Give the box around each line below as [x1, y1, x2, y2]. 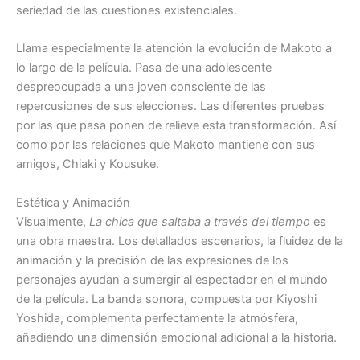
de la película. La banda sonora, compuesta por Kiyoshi [16, 291, 317, 306]
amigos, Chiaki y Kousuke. [16, 157, 159, 172]
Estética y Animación [16, 194, 130, 210]
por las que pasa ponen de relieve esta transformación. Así [16, 118, 336, 133]
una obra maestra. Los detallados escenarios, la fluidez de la [16, 233, 343, 248]
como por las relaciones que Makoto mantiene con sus [16, 137, 315, 153]
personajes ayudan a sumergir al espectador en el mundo [16, 272, 328, 287]
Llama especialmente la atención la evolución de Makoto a [16, 41, 332, 56]
